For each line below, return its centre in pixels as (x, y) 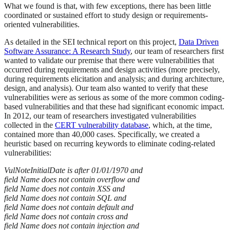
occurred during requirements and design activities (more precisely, (112, 70)
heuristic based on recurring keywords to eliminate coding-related (110, 144)
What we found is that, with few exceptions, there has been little (108, 6)
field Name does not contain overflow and (72, 180)
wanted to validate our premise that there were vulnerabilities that (109, 61)
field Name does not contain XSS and (64, 189)
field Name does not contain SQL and (65, 198)
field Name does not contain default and (69, 207)
